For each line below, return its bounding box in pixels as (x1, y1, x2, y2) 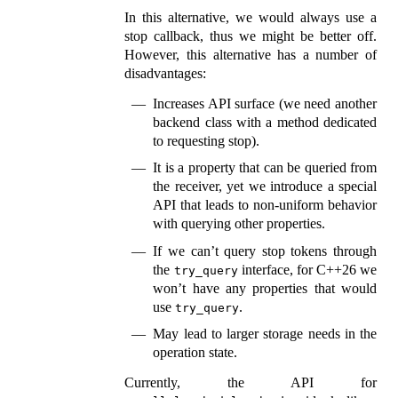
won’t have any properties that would (153, 280, 377, 296)
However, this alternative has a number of (124, 46, 377, 62)
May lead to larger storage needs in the (153, 326, 377, 342)
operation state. (153, 345, 238, 361)
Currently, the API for (124, 375, 377, 391)
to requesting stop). (153, 132, 260, 148)
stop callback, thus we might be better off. (124, 28, 377, 44)
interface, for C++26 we (237, 261, 378, 277)
